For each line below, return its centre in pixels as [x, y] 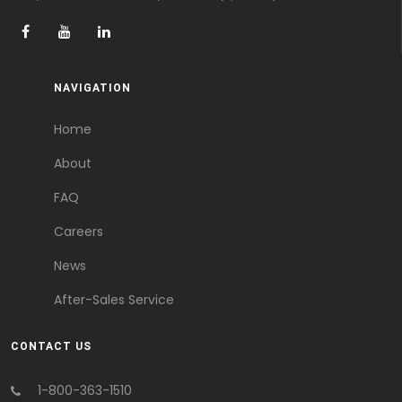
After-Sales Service [114, 299]
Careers [79, 231]
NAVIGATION [92, 87]
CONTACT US [51, 346]
